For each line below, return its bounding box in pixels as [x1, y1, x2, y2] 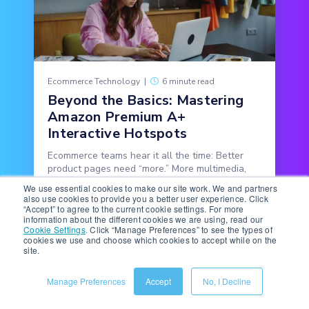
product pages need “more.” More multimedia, [48, 162, 246, 176]
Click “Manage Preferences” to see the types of [88, 223, 272, 235]
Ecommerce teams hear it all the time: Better [48, 149, 243, 163]
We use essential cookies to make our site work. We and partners [23, 182, 277, 194]
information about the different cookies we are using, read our [23, 213, 263, 225]
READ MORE [54, 204, 113, 218]
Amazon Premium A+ [48, 108, 186, 127]
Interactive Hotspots [48, 124, 187, 143]
